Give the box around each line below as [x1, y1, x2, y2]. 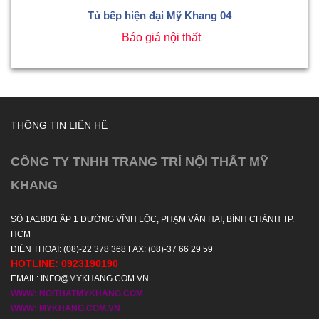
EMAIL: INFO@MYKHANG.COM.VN [11, 273, 149, 283]
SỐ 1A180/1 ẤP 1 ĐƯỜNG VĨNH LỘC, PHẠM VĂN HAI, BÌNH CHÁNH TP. [11, 214, 294, 224]
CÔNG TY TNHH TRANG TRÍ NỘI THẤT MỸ [11, 154, 268, 169]
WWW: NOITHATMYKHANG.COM [11, 288, 143, 298]
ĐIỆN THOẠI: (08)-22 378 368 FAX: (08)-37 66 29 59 [11, 244, 213, 254]
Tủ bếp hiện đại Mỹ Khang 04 [87, 9, 231, 21]
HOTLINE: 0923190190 [11, 257, 118, 269]
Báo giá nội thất [121, 31, 201, 43]
